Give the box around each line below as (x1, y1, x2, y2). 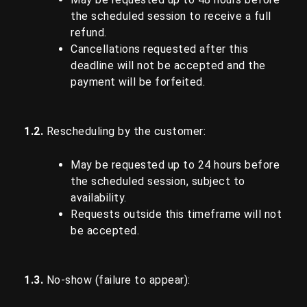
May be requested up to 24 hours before (71, 158, 280, 172)
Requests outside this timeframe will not (71, 208, 282, 221)
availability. (71, 191, 127, 205)
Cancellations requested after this (71, 42, 248, 56)
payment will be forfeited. (71, 75, 205, 88)
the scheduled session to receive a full (71, 9, 271, 23)
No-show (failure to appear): (46, 273, 191, 287)
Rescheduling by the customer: (43, 124, 206, 138)
